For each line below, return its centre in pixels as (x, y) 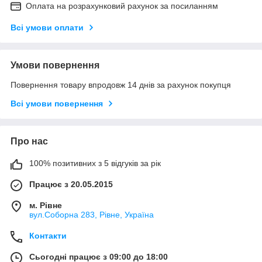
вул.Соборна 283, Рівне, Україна (92, 215)
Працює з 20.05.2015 (71, 185)
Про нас (29, 142)
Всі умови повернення (57, 104)
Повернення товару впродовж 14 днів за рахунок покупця (121, 85)
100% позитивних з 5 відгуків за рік (95, 163)
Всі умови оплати (47, 28)
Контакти (48, 236)
